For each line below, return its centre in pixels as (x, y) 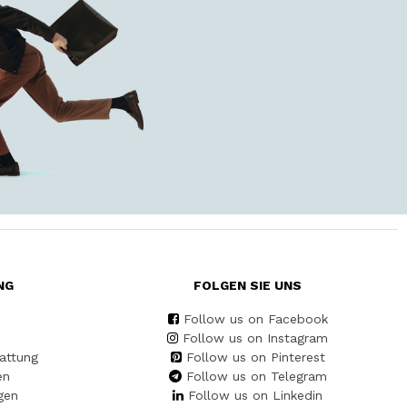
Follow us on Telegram (256, 377)
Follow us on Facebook (255, 319)
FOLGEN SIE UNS (248, 286)
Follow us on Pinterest (255, 357)
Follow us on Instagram (255, 338)
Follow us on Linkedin (255, 396)
